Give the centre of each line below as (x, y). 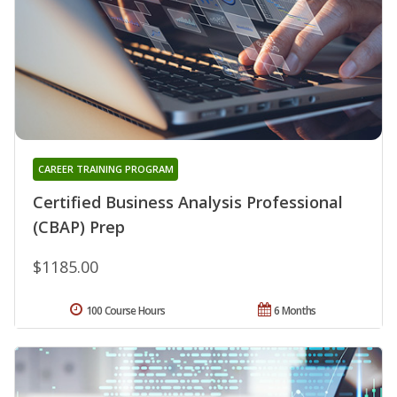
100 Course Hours (125, 310)
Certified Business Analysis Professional (188, 202)
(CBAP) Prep (79, 226)
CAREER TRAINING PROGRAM (105, 168)
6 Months (295, 310)
